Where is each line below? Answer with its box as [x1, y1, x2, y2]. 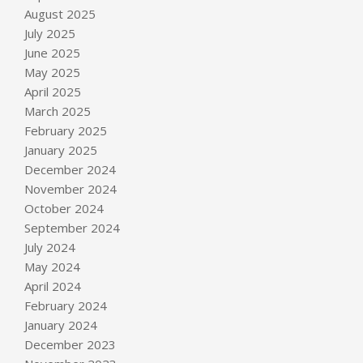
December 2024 [24, 160, 116, 177]
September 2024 [24, 219, 120, 236]
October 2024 [24, 199, 104, 216]
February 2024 [24, 297, 107, 314]
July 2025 [24, 24, 75, 41]
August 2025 [24, 5, 96, 22]
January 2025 [24, 141, 97, 158]
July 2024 [24, 238, 75, 255]
